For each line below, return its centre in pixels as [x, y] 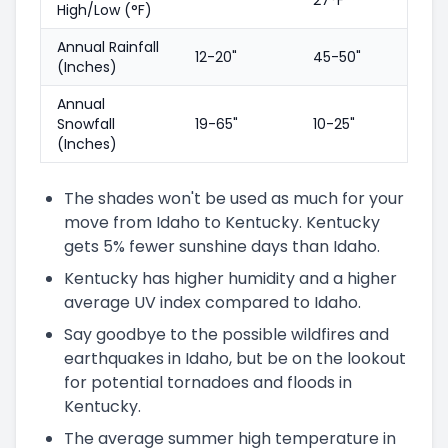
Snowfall [86, 123]
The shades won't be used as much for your [234, 198]
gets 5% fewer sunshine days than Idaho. [222, 246]
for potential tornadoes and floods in [208, 382]
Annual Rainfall [108, 46]
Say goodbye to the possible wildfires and [226, 334]
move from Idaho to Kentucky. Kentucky [222, 222]
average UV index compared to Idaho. [212, 302]
